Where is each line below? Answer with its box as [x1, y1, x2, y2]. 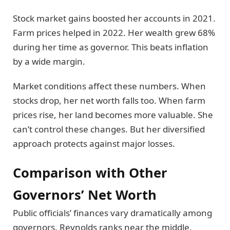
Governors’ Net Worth [13, 185, 157, 203]
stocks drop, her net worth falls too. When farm [13, 94, 205, 107]
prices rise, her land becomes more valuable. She [13, 109, 213, 121]
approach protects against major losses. [13, 138, 175, 150]
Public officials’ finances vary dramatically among [13, 206, 212, 219]
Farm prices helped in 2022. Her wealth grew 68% [13, 27, 215, 39]
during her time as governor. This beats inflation [13, 41, 208, 53]
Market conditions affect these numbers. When [13, 80, 206, 92]
